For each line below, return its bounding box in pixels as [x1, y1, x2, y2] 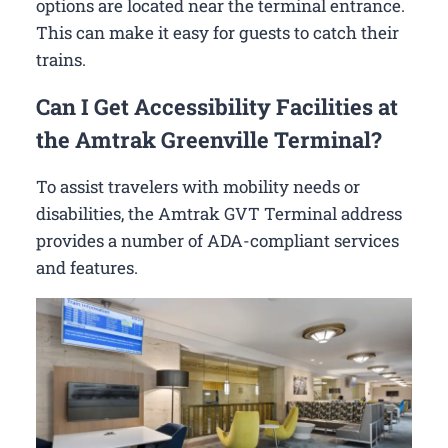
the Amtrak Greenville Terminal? [36, 124, 382, 154]
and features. [36, 255, 138, 279]
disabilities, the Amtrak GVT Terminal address [36, 201, 402, 225]
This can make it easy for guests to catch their [36, 20, 399, 44]
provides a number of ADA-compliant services [36, 228, 399, 252]
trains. [36, 47, 86, 71]
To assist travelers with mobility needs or [36, 174, 360, 198]
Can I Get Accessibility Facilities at [36, 91, 398, 121]
